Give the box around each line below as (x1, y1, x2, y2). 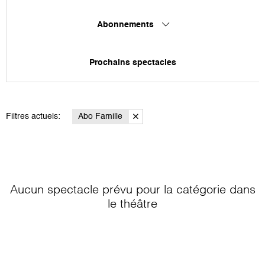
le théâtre (108, 198, 157, 211)
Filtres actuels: (6, 112, 60, 121)
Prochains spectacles (89, 58, 176, 67)
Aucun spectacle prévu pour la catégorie (9, 184, 230, 196)
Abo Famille (78, 112, 122, 121)
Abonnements (96, 20, 156, 29)
